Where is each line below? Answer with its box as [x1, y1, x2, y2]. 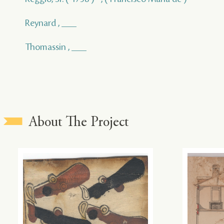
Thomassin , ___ [25, 42, 86, 52]
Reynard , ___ [25, 18, 76, 28]
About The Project [29, 116, 129, 130]
